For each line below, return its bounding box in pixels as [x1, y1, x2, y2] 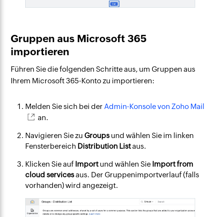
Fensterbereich [25, 141, 78, 150]
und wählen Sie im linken [109, 131, 194, 139]
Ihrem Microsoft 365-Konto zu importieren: [11, 76, 155, 85]
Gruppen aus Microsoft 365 [11, 32, 147, 45]
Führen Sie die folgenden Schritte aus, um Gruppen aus [11, 64, 196, 73]
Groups [84, 131, 110, 139]
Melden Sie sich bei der [25, 102, 105, 110]
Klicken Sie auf [25, 159, 76, 168]
